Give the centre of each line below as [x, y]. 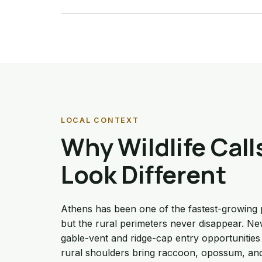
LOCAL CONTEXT [100, 120]
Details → [96, 8]
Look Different [144, 174]
